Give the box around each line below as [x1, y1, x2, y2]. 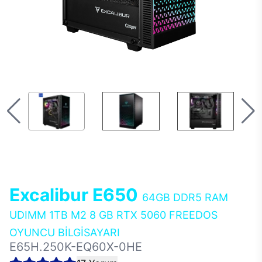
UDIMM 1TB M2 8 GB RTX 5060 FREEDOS [9, 209, 218, 221]
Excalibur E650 [9, 184, 142, 205]
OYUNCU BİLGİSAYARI [9, 226, 120, 239]
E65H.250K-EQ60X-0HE [9, 240, 142, 254]
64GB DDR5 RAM [142, 191, 228, 204]
